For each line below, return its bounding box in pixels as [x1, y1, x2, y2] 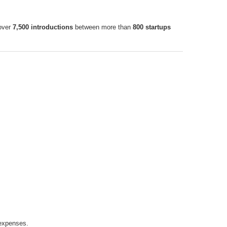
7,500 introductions [13, 23, 73, 31]
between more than [73, 23, 133, 31]
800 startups [133, 23, 171, 31]
